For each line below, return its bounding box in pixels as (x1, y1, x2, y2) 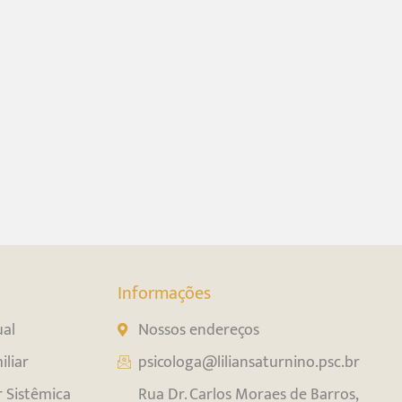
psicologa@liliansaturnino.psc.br (138, 349, 361, 376)
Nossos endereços (138, 317, 260, 344)
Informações (117, 278, 211, 310)
